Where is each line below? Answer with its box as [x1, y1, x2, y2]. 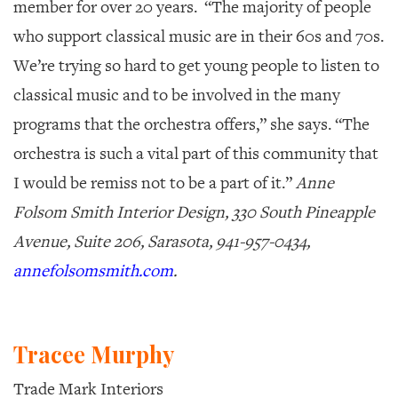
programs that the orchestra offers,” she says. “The [13, 113, 370, 135]
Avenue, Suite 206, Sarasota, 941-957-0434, [13, 230, 310, 252]
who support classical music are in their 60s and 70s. [13, 25, 384, 47]
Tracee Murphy [13, 338, 179, 369]
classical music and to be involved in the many [13, 84, 340, 106]
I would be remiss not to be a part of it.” [13, 171, 296, 194]
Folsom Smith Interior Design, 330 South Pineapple [13, 201, 375, 223]
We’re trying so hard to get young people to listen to [13, 54, 379, 76]
